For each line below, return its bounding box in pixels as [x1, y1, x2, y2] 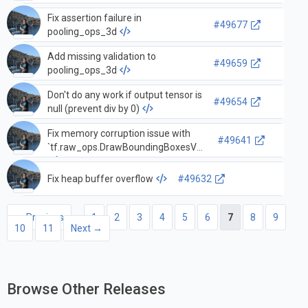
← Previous [14, 211, 64, 223]
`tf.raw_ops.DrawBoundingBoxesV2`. [47, 142, 207, 153]
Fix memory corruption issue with [47, 128, 190, 140]
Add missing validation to [47, 51, 156, 63]
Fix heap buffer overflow [47, 173, 153, 184]
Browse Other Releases [7, 280, 166, 298]
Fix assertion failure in [47, 12, 142, 24]
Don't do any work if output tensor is [47, 89, 202, 101]
